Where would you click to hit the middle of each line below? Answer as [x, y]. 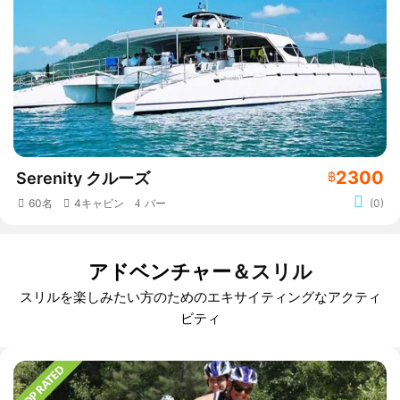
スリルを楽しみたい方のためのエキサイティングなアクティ [200, 296]
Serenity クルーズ [83, 178]
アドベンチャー [159, 271]
